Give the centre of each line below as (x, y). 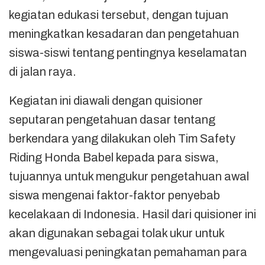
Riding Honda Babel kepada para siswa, (114, 157)
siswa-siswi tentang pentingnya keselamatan (128, 52)
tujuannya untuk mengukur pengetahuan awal (129, 176)
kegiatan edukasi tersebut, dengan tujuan (119, 14)
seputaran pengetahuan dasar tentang (112, 119)
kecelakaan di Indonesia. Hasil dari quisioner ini (132, 214)
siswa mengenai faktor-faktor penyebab (114, 195)
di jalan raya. (43, 71)
